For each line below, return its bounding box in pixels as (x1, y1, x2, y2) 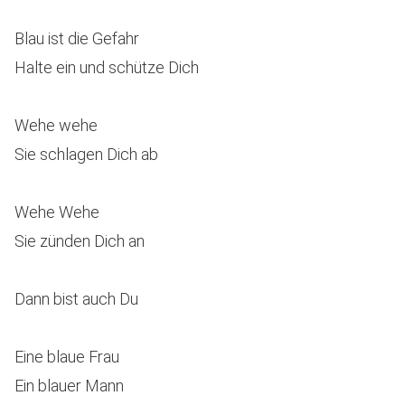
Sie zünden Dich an (14, 231, 145, 250)
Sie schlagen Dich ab (14, 145, 158, 164)
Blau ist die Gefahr (14, 29, 139, 48)
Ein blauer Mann (14, 376, 124, 395)
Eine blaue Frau (14, 347, 119, 366)
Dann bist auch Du (14, 289, 138, 308)
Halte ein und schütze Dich (14, 58, 199, 77)
